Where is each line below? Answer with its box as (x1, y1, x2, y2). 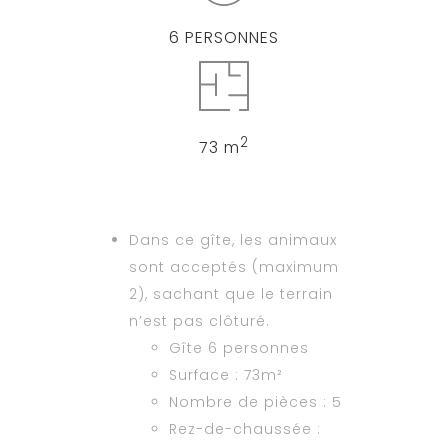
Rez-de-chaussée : (169, 418, 321, 439)
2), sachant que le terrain (129, 283, 333, 304)
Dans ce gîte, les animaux (129, 229, 337, 250)
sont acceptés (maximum (129, 256, 339, 277)
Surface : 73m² (169, 364, 283, 385)
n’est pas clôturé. (129, 310, 270, 331)
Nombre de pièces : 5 (169, 391, 342, 412)
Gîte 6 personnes (169, 337, 309, 358)
